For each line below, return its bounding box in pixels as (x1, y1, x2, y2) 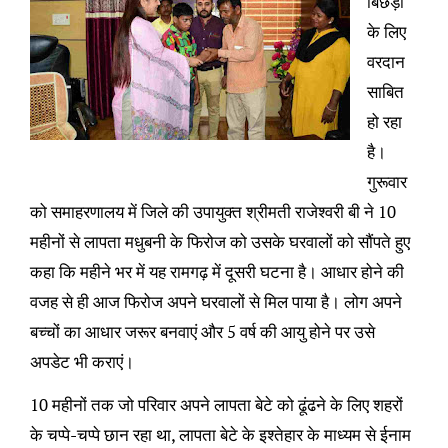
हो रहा (366, 110, 402, 134)
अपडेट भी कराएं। (29, 350, 134, 374)
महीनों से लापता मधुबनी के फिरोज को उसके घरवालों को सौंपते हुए (29, 230, 410, 254)
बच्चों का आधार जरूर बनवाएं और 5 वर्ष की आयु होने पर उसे (29, 320, 375, 344)
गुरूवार (366, 170, 407, 194)
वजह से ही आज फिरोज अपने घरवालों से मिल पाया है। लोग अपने (29, 290, 402, 314)
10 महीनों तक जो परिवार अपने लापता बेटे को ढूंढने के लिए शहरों (29, 393, 403, 417)
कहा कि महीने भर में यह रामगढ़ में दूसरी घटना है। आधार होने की (29, 260, 404, 284)
